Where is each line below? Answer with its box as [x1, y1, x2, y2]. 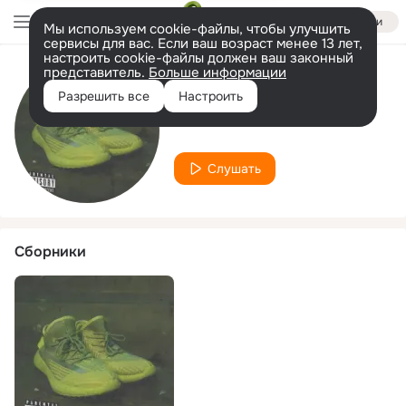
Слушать [208, 159, 261, 177]
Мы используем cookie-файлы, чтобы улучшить [43, 20, 351, 38]
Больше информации [149, 63, 286, 82]
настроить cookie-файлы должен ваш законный [43, 49, 353, 67]
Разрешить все [58, 88, 150, 104]
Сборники [14, 242, 86, 261]
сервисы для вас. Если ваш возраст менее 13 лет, [43, 34, 362, 53]
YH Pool [174, 104, 256, 132]
